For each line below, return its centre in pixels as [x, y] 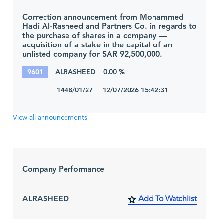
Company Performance [64, 169]
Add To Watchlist [167, 199]
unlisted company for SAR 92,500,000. [92, 55]
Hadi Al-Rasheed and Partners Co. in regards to [109, 27]
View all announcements [50, 118]
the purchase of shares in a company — [95, 36]
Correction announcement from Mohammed [103, 17]
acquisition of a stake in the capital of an [97, 45]
